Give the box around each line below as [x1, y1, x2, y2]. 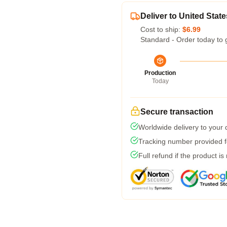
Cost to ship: [140, 25, 182, 33]
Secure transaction [140, 107, 213, 116]
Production [144, 69, 176, 77]
